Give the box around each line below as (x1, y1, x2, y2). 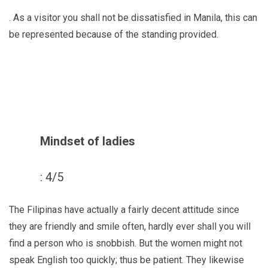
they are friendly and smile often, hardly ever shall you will (9, 220, 251, 232)
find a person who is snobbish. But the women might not (9, 237, 242, 249)
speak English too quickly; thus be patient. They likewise (9, 254, 244, 266)
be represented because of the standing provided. (9, 28, 218, 40)
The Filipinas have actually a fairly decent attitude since (9, 203, 239, 215)
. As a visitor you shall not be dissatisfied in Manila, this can (9, 11, 257, 23)
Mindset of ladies (40, 133, 135, 148)
